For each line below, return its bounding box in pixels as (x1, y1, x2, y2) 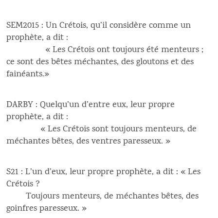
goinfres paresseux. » (6, 202, 90, 216)
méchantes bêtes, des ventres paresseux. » (6, 135, 171, 148)
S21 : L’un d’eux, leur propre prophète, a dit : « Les (6, 165, 201, 179)
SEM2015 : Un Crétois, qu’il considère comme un (6, 19, 191, 33)
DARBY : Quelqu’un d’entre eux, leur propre (6, 98, 175, 112)
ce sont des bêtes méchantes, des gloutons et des (6, 55, 194, 69)
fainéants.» (6, 68, 50, 81)
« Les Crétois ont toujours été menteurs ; (6, 43, 204, 57)
